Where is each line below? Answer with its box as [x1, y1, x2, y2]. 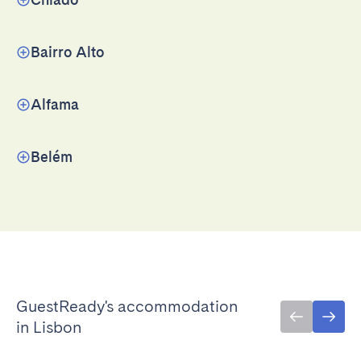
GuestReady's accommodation [16, 297, 238, 316]
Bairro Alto [31, 44, 104, 60]
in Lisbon [16, 317, 81, 337]
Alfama [31, 96, 79, 113]
